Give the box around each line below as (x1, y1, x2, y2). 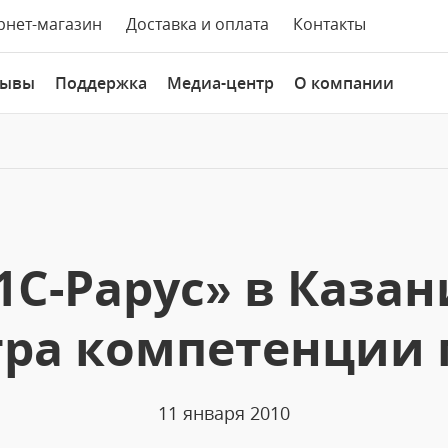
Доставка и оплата (126, 13, 269, 35)
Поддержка (55, 72, 147, 94)
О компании (294, 72, 394, 94)
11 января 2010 (158, 401, 290, 425)
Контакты (293, 13, 366, 35)
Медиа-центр (167, 72, 274, 94)
